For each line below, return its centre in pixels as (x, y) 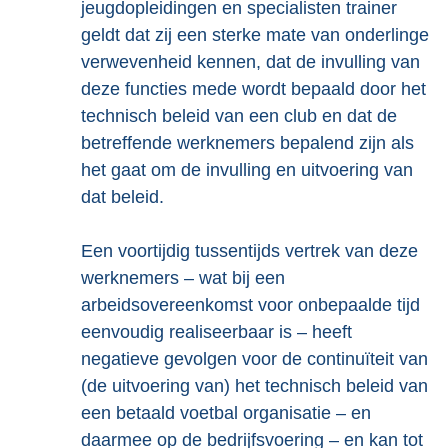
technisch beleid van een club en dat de (239, 116)
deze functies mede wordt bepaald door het (253, 89)
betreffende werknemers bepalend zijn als (247, 143)
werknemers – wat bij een (183, 278)
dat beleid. (122, 197)
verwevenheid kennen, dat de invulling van (250, 62)
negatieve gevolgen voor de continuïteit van (254, 359)
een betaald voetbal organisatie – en (226, 413)
